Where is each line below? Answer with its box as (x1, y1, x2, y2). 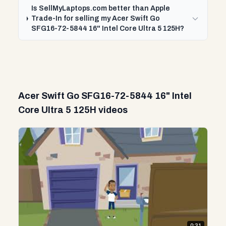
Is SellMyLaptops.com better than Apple (31, 5, 170, 12)
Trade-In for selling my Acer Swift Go (31, 15, 160, 22)
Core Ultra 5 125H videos (18, 105, 128, 115)
